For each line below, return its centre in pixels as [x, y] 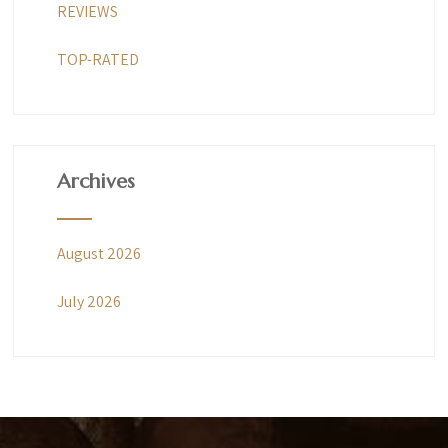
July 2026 [88, 301]
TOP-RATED [97, 59]
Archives [95, 181]
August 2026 [98, 253]
